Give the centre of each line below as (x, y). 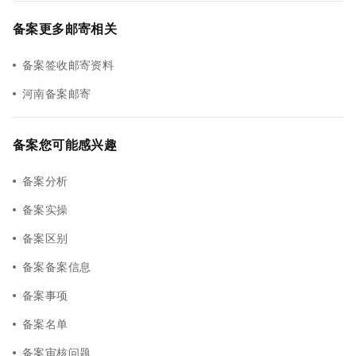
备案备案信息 (57, 266)
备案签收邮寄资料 (68, 64)
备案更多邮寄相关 (65, 28)
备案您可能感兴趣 (65, 144)
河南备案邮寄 (57, 93)
